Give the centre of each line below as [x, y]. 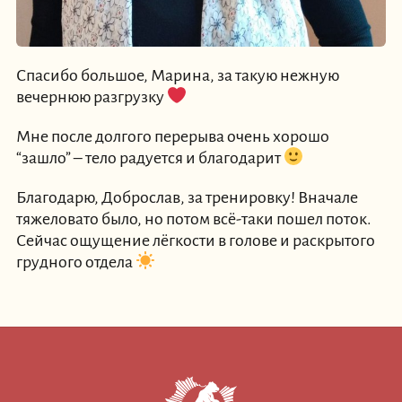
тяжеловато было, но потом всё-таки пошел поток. [193, 219]
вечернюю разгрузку [91, 97]
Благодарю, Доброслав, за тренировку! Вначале [187, 198]
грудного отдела [75, 262]
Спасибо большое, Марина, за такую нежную [177, 76]
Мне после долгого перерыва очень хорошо [172, 137]
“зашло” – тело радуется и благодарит [149, 158]
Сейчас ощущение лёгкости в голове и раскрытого [195, 241]
